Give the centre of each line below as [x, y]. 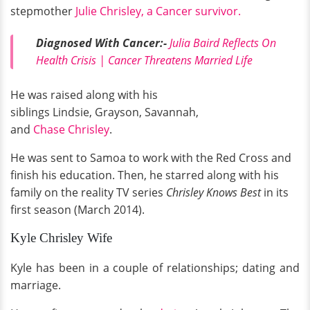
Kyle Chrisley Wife [61, 238]
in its [275, 193]
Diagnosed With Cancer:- [101, 43]
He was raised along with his [84, 95]
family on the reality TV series [88, 193]
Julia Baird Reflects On [223, 43]
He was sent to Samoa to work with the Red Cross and [151, 158]
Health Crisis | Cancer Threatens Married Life [144, 60]
